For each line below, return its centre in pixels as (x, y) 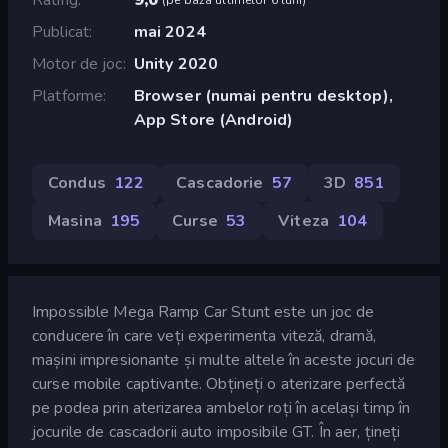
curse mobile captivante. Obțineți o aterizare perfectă (219, 383)
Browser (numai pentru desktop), (263, 95)
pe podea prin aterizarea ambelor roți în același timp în (221, 407)
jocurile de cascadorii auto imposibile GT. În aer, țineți (216, 431)
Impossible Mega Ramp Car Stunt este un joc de (203, 311)
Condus (77, 182)
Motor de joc (77, 63)
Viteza (303, 220)
